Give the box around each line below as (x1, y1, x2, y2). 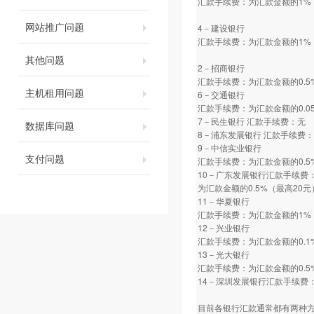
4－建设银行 (198, 22, 245, 34)
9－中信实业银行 (198, 142, 261, 153)
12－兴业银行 (198, 221, 250, 233)
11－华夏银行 (198, 195, 250, 207)
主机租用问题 (25, 86, 84, 100)
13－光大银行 (198, 248, 250, 260)
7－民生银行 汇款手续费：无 (198, 115, 306, 127)
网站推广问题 (25, 20, 84, 34)
